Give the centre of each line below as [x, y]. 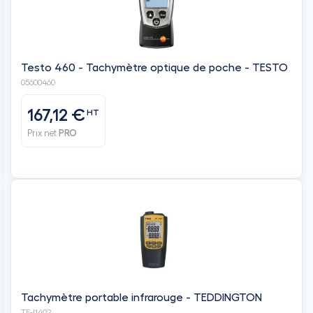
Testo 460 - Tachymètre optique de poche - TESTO [154, 67]
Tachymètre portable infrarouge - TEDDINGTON [141, 297]
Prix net [43, 133]
